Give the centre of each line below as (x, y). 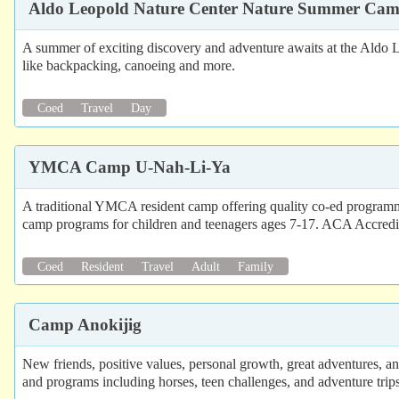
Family (256, 266)
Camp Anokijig (85, 324)
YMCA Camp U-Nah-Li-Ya (130, 167)
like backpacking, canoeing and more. (129, 66)
